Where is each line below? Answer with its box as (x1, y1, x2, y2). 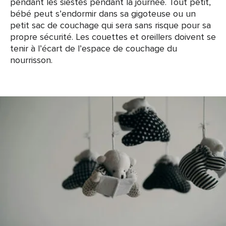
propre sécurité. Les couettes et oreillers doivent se (10, 31, 216, 42)
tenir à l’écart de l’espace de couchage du (10, 42, 177, 54)
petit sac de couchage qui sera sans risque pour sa (10, 19, 211, 31)
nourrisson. (10, 54, 52, 66)
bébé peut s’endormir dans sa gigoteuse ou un (10, 8, 196, 19)
